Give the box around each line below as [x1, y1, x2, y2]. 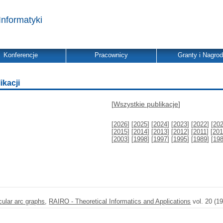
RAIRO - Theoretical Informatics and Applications [49, 198, 191, 205]
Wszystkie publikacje [113, 100, 178, 108]
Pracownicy [95, 51, 128, 59]
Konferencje [3, 51, 38, 59]
